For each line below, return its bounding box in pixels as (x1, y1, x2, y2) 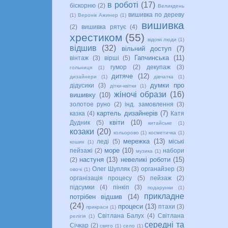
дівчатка (154, 73, 174, 79)
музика (136, 148, 153, 154)
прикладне (144, 191, 185, 201)
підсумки (70, 183, 95, 190)
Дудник (70, 119, 90, 126)
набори (163, 147, 184, 154)
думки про (150, 81, 185, 89)
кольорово (113, 129, 139, 135)
